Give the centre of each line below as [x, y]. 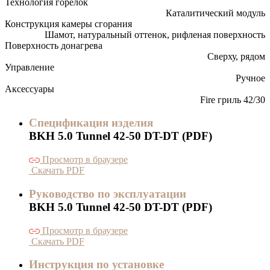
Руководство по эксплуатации [108, 193]
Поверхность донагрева [54, 45]
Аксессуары [30, 89]
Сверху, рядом [236, 56]
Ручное [250, 78]
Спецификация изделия [91, 123]
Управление [30, 67]
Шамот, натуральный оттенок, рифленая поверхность [155, 34]
